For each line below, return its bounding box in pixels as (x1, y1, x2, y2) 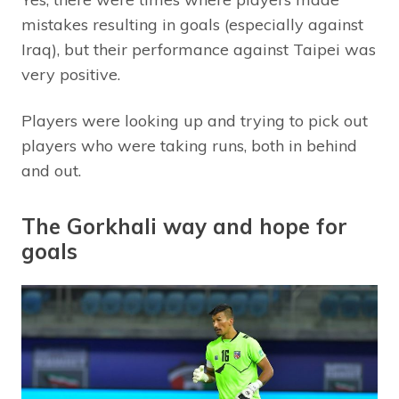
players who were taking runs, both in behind (21, 134, 357, 156)
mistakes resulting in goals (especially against (21, 13, 363, 35)
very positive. (21, 63, 120, 85)
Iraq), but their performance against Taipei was (21, 38, 376, 60)
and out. (21, 159, 81, 181)
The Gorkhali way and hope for (21, 212, 347, 240)
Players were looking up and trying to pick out (21, 110, 368, 131)
